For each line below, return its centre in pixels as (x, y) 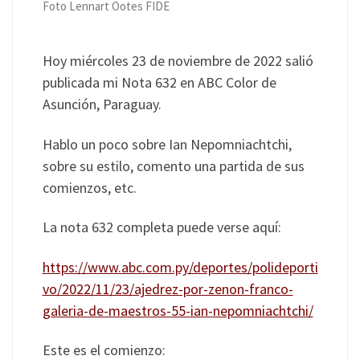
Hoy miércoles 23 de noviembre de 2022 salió (178, 61)
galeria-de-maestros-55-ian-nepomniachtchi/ (178, 310)
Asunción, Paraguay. (102, 104)
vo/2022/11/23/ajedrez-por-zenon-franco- (168, 288)
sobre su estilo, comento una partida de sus (173, 166)
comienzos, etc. (89, 187)
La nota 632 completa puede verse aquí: (162, 227)
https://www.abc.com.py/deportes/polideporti (180, 267)
